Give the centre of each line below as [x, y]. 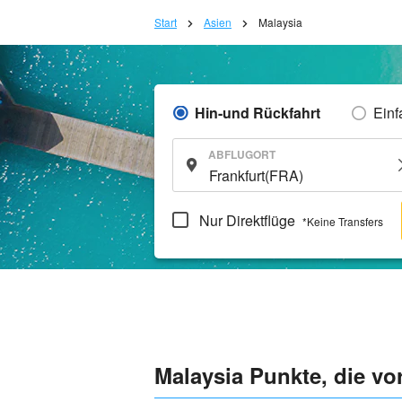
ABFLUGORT [242, 154]
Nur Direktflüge [247, 220]
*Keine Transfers [343, 221]
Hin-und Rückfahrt [258, 113]
